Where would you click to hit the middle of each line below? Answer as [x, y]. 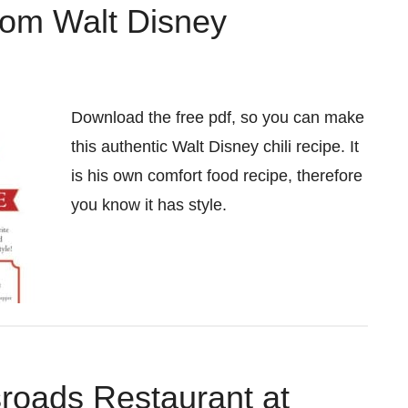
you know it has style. [149, 205]
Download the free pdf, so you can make [218, 117]
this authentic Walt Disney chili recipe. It [215, 147]
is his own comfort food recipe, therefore [217, 176]
